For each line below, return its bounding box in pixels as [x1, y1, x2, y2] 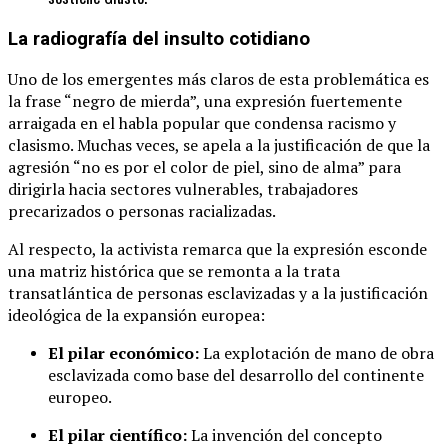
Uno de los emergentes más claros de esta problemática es [8, 68, 429, 91]
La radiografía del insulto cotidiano [8, 27, 310, 50]
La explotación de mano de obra [199, 342, 434, 365]
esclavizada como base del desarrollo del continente [48, 364, 424, 387]
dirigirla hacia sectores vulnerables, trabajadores [8, 178, 358, 201]
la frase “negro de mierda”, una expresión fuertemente [8, 90, 402, 113]
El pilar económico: [48, 342, 199, 365]
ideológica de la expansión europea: [8, 304, 265, 327]
